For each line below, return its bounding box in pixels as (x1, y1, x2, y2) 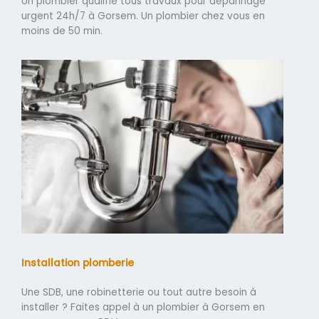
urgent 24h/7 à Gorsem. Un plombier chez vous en (21, 9, 265, 23)
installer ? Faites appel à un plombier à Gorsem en (21, 300, 265, 314)
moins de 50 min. (21, 23, 103, 38)
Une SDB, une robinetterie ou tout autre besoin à (21, 285, 256, 299)
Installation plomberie (21, 256, 134, 270)
